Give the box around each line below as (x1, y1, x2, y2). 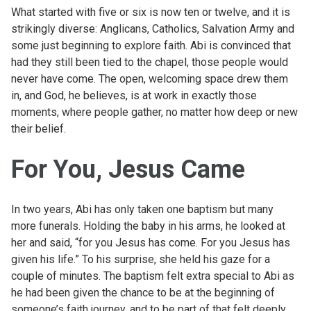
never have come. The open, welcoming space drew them (11, 72, 288, 85)
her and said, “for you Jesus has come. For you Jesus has (11, 235, 290, 249)
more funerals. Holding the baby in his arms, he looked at (11, 219, 285, 233)
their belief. (11, 121, 66, 135)
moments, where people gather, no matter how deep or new (11, 105, 298, 119)
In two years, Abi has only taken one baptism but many (11, 202, 274, 216)
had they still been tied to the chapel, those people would (11, 55, 288, 69)
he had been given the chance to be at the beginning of (11, 285, 275, 299)
